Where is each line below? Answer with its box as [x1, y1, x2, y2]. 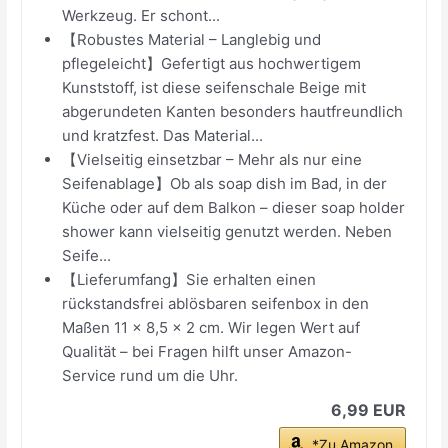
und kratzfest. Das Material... [62, 125, 264, 145]
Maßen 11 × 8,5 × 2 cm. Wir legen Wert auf [62, 317, 361, 337]
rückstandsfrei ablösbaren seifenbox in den [62, 293, 370, 313]
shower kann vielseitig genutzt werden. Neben [62, 221, 393, 241]
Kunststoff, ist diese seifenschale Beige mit [62, 77, 367, 97]
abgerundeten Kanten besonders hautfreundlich [62, 101, 404, 121]
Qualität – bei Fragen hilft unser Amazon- [62, 341, 353, 361]
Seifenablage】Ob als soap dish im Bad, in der [62, 173, 388, 193]
